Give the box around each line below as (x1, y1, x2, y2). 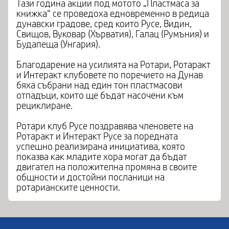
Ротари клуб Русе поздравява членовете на (16, 121, 193, 131)
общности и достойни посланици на (16, 172, 165, 182)
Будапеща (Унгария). (16, 39, 100, 50)
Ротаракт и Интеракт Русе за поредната (16, 131, 178, 142)
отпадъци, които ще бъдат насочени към (16, 90, 184, 101)
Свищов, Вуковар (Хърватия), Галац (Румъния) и (16, 29, 209, 39)
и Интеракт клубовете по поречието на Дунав (16, 70, 203, 80)
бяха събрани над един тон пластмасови (16, 80, 182, 90)
